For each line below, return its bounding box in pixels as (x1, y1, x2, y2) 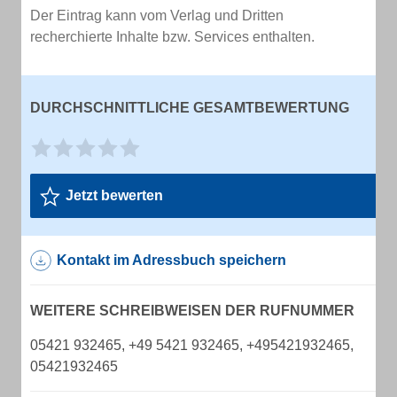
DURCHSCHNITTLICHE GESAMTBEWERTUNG (30, 100, 349, 115)
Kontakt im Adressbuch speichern (57, 253, 286, 268)
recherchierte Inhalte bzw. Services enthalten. (30, 29, 315, 44)
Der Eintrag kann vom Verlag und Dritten (30, 8, 284, 23)
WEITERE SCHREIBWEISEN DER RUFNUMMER (30, 303, 354, 318)
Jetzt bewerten (66, 188, 163, 203)
